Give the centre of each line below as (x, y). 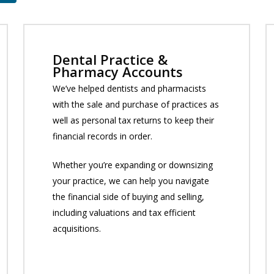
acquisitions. (77, 229)
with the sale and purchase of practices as (136, 105)
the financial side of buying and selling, (129, 197)
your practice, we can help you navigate (131, 181)
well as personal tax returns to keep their (134, 120)
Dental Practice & (110, 60)
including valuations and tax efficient (124, 213)
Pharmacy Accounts (118, 72)
